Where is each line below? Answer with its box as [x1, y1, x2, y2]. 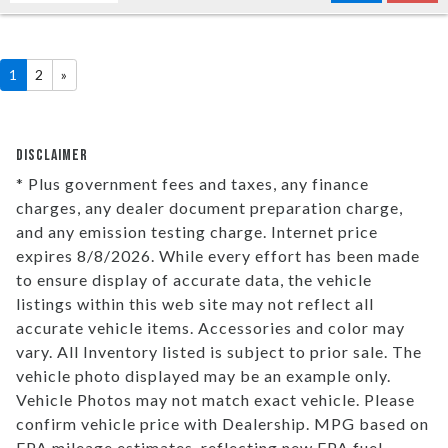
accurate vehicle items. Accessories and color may [16, 317, 405, 337]
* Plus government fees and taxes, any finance [16, 173, 369, 193]
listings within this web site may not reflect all [16, 293, 374, 313]
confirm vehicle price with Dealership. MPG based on [16, 413, 429, 433]
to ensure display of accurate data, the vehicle [16, 269, 372, 289]
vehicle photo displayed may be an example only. [16, 365, 391, 385]
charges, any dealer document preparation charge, [16, 197, 403, 217]
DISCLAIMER [16, 145, 88, 165]
